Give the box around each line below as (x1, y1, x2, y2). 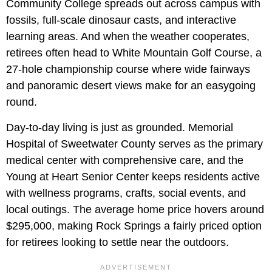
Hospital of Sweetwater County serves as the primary (6, 138, 263, 151)
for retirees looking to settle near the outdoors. (6, 236, 229, 249)
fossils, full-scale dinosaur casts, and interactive (6, 14, 236, 27)
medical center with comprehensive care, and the (6, 154, 243, 167)
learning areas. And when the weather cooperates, (6, 30, 250, 43)
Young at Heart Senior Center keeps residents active (6, 171, 260, 183)
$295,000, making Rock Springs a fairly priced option (6, 220, 262, 233)
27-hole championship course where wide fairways (6, 63, 250, 76)
